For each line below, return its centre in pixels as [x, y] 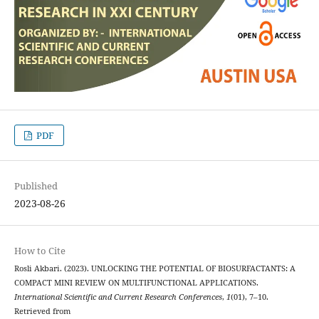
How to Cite [40, 250]
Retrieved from [42, 311]
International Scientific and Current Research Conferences [118, 297]
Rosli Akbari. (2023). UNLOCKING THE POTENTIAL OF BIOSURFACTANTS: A [155, 268]
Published [36, 185]
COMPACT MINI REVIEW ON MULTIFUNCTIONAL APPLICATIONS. [136, 282]
